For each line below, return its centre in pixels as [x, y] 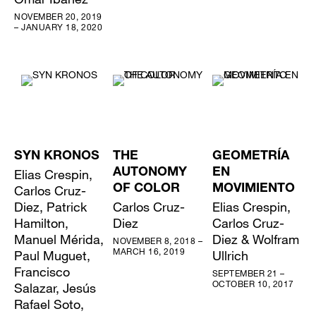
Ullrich [230, 256]
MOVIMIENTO [253, 189]
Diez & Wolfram [255, 239]
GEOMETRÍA [250, 157]
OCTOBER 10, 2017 [253, 284]
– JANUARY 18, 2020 [58, 27]
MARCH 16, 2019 [149, 251]
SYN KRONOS [57, 157]
